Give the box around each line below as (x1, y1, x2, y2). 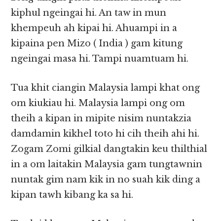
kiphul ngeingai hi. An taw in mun (11, 7, 167, 19)
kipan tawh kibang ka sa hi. (11, 189, 134, 201)
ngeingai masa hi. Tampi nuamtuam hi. (11, 53, 189, 65)
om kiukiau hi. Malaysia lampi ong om (11, 98, 185, 109)
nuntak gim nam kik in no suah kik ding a (11, 174, 201, 185)
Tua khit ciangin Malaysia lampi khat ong (11, 82, 200, 94)
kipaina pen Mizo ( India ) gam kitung (11, 38, 183, 49)
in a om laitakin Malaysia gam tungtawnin (11, 159, 203, 170)
